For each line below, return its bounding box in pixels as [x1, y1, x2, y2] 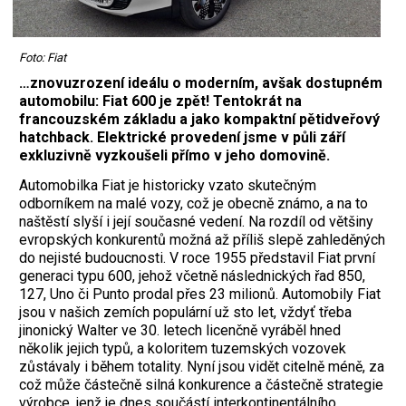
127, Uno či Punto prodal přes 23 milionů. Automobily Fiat [19, 285, 381, 304]
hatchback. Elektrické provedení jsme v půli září [19, 129, 345, 147]
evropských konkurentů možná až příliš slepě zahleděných [19, 231, 385, 249]
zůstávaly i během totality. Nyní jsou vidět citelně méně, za [19, 358, 384, 376]
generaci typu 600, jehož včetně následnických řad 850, [19, 267, 365, 285]
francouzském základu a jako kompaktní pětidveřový [19, 111, 380, 129]
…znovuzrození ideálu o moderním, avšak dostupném [19, 74, 382, 92]
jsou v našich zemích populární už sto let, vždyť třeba [19, 304, 352, 322]
